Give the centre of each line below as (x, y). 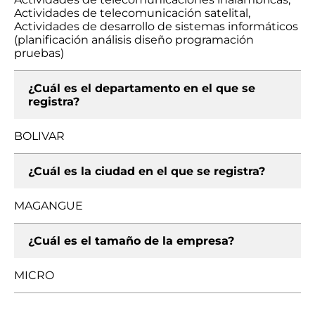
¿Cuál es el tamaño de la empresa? (131, 241)
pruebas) (39, 53)
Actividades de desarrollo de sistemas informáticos (156, 26)
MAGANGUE (49, 206)
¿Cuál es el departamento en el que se (142, 88)
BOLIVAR (39, 136)
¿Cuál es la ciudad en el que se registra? (147, 171)
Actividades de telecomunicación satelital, (132, 13)
